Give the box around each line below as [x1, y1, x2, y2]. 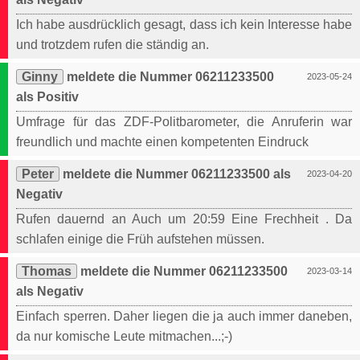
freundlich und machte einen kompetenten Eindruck [16, 135, 309, 149]
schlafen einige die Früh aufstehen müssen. [16, 232, 264, 247]
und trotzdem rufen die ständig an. [16, 38, 209, 52]
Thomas [22, 264, 72, 279]
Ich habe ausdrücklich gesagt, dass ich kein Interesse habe [16, 18, 352, 32]
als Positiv [16, 90, 79, 104]
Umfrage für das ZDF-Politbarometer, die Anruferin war [16, 115, 352, 129]
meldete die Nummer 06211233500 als [59, 167, 291, 182]
